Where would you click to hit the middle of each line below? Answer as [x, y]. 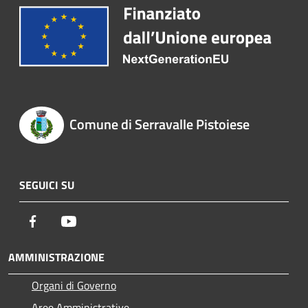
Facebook [62, 220]
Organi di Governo [74, 285]
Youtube [96, 220]
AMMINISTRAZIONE [56, 257]
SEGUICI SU [47, 185]
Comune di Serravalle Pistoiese [159, 124]
